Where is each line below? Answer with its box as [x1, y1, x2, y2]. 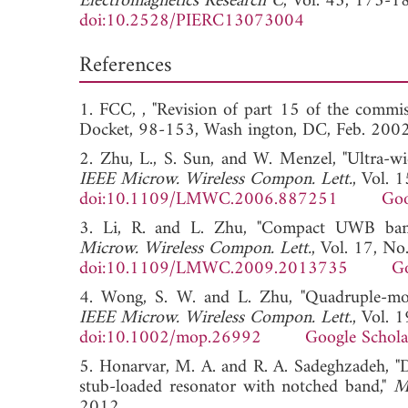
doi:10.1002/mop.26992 [79, 321, 261, 354]
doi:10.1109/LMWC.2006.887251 [79, 183, 338, 216]
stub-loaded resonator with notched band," [79, 371, 393, 403]
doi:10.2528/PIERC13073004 [79, 5, 304, 37]
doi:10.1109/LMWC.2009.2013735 [79, 252, 348, 285]
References [79, 46, 172, 85]
